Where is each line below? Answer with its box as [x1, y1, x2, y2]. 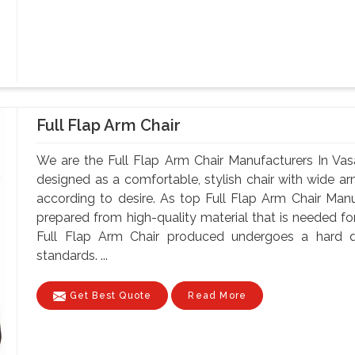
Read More [188, 289, 247, 301]
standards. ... [36, 247, 109, 263]
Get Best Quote [66, 289, 152, 301]
